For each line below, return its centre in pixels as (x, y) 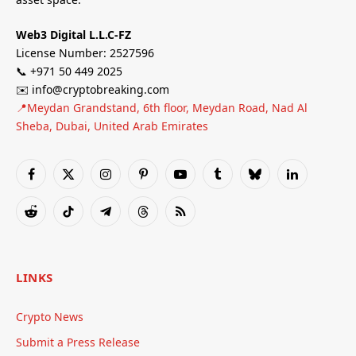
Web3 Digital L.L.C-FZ (74, 34)
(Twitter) (89, 198)
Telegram (130, 219)
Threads (164, 219)
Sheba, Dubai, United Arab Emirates (112, 126)
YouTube (202, 181)
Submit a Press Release (78, 342)
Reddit (47, 219)
